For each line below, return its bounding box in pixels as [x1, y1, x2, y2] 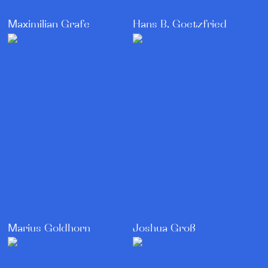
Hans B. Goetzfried [132, 19, 227, 31]
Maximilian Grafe [8, 19, 90, 31]
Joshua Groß [132, 223, 196, 234]
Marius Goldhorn [8, 223, 91, 234]
